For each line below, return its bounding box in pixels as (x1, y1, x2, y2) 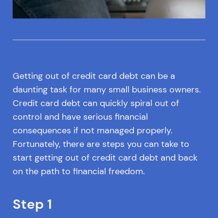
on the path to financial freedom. (12, 165, 145, 178)
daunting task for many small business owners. (12, 84, 201, 96)
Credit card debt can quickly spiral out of (12, 97, 179, 109)
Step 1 (12, 195, 52, 213)
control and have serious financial (12, 111, 148, 123)
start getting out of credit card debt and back (12, 152, 198, 164)
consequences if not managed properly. (12, 125, 173, 137)
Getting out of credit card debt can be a (12, 70, 175, 82)
